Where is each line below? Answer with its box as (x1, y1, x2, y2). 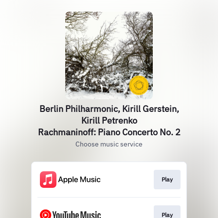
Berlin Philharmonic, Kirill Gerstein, (39, 103, 179, 114)
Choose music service (75, 140, 143, 148)
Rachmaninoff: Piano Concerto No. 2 (37, 127, 181, 138)
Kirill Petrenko (81, 115, 137, 126)
